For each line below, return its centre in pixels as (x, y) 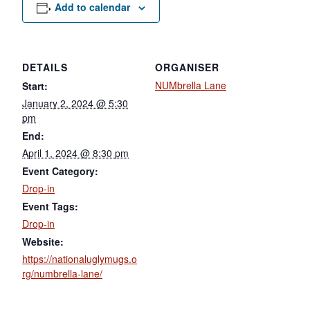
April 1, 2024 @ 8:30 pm (75, 153)
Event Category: (60, 171)
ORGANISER (187, 67)
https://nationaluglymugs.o (80, 258)
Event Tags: (50, 206)
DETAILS (45, 67)
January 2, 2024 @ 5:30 (75, 103)
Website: (43, 241)
